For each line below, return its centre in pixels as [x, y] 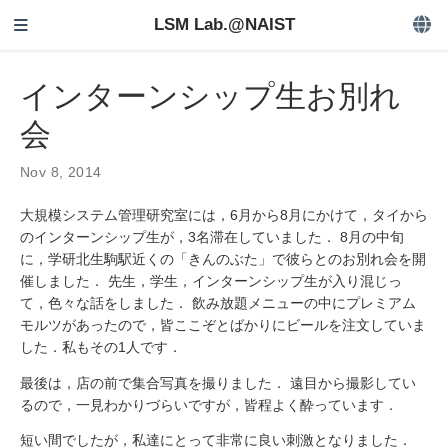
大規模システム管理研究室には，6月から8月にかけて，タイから [224, 214]
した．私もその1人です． [101, 346]
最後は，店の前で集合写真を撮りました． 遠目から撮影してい [218, 382]
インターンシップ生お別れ [210, 96]
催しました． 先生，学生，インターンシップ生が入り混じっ [211, 280]
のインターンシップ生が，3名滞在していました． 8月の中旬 [212, 236]
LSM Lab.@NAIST [224, 24]
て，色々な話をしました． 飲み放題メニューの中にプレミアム [218, 302]
